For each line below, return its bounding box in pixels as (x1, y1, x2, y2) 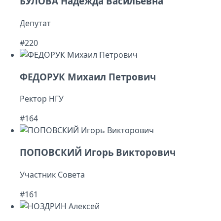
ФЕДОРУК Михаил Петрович (20, 70, 156, 83)
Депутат (20, 17, 51, 29)
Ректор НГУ (20, 93, 64, 105)
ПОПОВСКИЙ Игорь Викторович (20, 146, 176, 158)
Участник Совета (20, 169, 85, 180)
